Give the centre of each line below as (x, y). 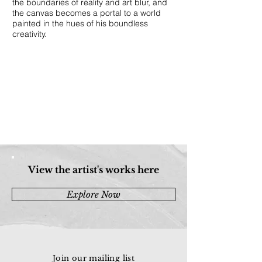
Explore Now (94, 194)
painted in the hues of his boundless (80, 23)
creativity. (30, 34)
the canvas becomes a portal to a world (87, 13)
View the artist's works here (94, 170)
